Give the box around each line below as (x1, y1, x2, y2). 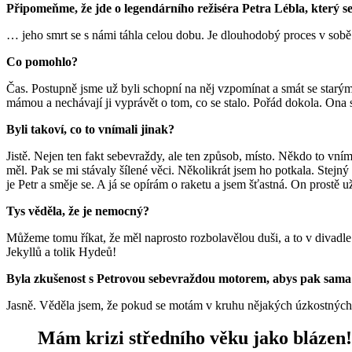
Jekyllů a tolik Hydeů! (6, 244, 116, 258)
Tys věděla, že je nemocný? (6, 203, 152, 218)
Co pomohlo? (6, 54, 81, 68)
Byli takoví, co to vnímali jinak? (6, 122, 178, 136)
